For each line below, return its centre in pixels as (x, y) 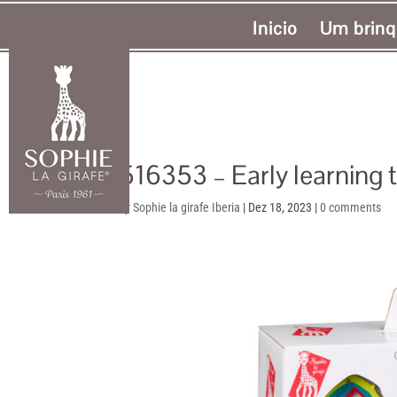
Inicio (275, 29)
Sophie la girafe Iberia (187, 207)
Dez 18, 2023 (280, 207)
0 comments (351, 207)
